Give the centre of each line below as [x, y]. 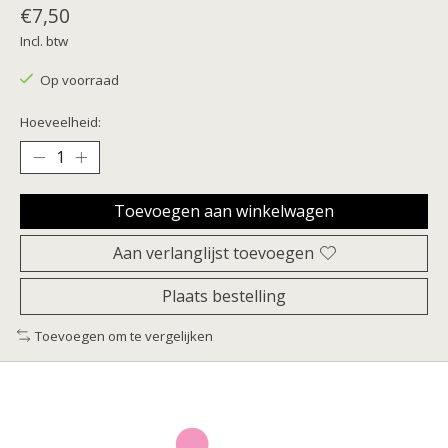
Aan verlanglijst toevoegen [213, 252]
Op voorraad [79, 80]
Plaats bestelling [224, 295]
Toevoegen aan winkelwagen [224, 210]
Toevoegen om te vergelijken [123, 335]
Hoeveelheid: [60, 121]
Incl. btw [44, 41]
